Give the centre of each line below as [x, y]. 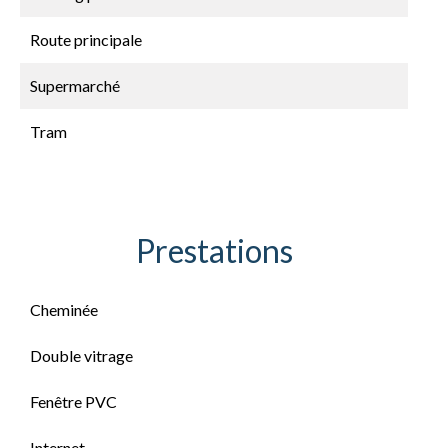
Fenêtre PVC [73, 401]
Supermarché [75, 85]
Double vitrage [81, 355]
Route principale [86, 39]
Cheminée [64, 309]
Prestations [214, 250]
